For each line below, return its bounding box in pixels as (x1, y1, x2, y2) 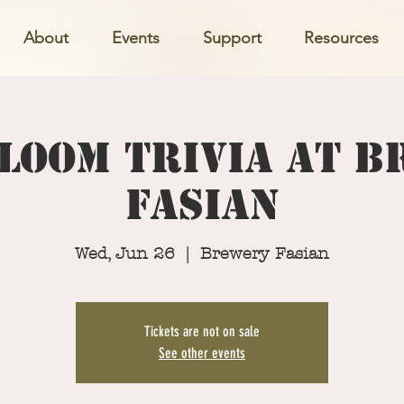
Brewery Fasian (200, 243, 329, 263)
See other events (159, 344, 245, 362)
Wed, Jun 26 (75, 243, 175, 263)
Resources (303, 28, 379, 48)
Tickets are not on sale (144, 322, 260, 340)
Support (202, 28, 262, 48)
